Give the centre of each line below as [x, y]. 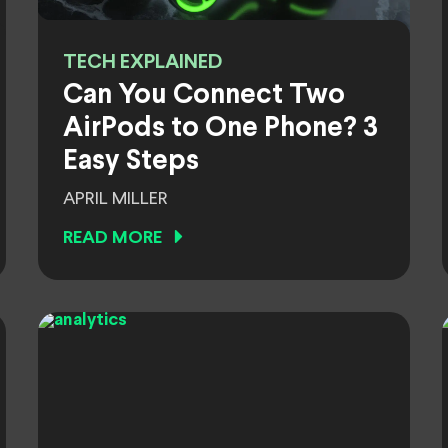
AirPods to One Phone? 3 [220, 129]
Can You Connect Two [204, 96]
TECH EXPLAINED [142, 62]
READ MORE [112, 238]
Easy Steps [131, 162]
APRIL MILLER [115, 199]
